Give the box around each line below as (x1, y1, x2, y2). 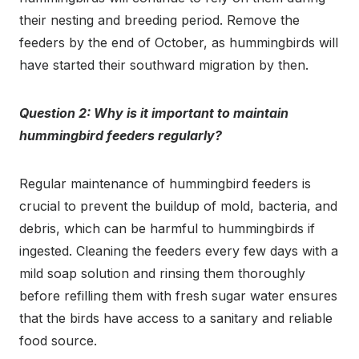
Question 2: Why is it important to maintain (19, 104, 288, 121)
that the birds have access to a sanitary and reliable (19, 309, 333, 326)
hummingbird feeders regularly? (19, 127, 222, 143)
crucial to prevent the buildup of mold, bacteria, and (19, 197, 337, 214)
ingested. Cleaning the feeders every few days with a (19, 242, 338, 259)
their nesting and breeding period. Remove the (19, 11, 300, 28)
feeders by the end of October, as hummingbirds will (19, 34, 338, 50)
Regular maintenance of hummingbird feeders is (19, 175, 311, 192)
